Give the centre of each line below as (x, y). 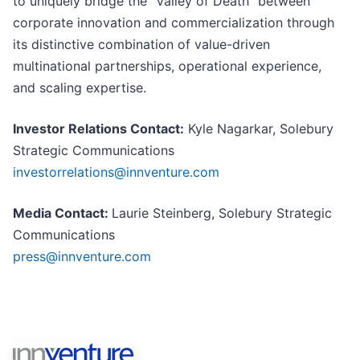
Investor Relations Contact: (98, 129)
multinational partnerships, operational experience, (167, 66)
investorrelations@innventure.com (116, 172)
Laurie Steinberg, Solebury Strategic (222, 213)
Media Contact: (62, 213)
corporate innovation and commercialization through (174, 23)
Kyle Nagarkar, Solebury (259, 129)
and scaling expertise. (80, 88)
